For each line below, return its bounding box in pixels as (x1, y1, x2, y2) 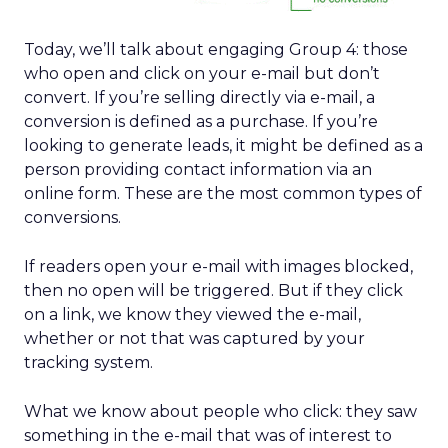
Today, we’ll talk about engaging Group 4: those (24, 40, 408, 59)
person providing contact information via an (24, 160, 372, 179)
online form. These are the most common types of (24, 184, 422, 203)
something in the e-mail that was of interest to (24, 426, 392, 445)
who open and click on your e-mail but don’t (24, 64, 380, 83)
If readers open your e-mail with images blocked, (24, 257, 413, 276)
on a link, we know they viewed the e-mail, (24, 305, 361, 324)
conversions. (24, 208, 121, 227)
